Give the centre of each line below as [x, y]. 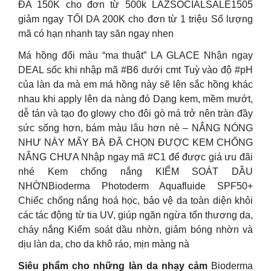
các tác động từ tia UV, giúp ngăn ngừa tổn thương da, [135, 215]
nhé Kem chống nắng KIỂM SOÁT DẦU [135, 171]
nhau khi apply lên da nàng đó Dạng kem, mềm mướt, [135, 99]
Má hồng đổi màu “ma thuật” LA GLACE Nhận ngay [135, 55]
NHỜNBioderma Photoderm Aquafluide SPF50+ [135, 186]
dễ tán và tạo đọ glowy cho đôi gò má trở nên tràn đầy [135, 113]
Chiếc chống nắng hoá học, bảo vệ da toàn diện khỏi [135, 201]
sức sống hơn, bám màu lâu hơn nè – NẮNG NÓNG [135, 128]
